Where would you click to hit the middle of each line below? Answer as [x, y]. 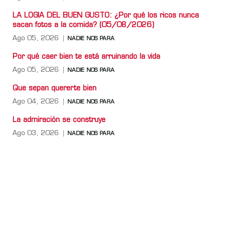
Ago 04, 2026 [36, 101]
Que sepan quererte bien [54, 88]
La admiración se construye [59, 120]
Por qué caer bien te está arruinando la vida [86, 57]
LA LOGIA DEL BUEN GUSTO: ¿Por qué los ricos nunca [106, 16]
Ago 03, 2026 [36, 133]
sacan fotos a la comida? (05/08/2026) [83, 25]
